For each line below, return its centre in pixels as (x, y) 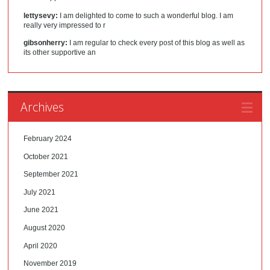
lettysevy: (41, 15)
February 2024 (48, 139)
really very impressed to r (65, 25)
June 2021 (41, 210)
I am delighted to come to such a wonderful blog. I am (146, 15)
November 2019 (50, 264)
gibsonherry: (46, 43)
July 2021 (40, 192)
